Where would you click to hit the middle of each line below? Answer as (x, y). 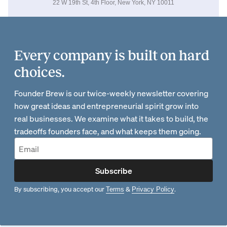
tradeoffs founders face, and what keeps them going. (108, 131)
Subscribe (113, 171)
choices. (39, 72)
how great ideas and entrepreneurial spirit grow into (106, 106)
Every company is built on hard (112, 55)
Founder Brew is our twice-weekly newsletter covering (111, 93)
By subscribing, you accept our (59, 189)
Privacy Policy (153, 189)
